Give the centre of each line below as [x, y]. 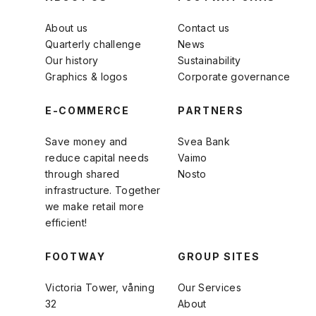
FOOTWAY [75, 257]
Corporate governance [234, 77]
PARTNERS [211, 111]
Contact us [204, 28]
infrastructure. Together [103, 190]
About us [67, 28]
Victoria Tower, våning [100, 288]
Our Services [209, 288]
